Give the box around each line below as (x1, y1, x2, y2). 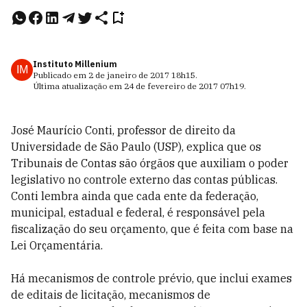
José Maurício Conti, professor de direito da (11, 123, 236, 137)
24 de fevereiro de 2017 (124, 81, 218, 91)
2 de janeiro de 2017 (88, 70, 169, 80)
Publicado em (33, 70, 88, 80)
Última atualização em (33, 81, 124, 91)
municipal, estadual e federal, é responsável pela (11, 206, 265, 219)
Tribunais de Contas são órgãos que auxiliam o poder (11, 156, 288, 170)
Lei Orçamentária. (11, 238, 103, 252)
